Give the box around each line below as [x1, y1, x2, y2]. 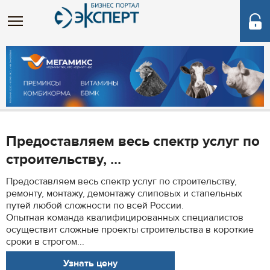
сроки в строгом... [6, 236, 84, 248]
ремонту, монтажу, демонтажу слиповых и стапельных [6, 187, 242, 199]
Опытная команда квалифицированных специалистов [6, 212, 243, 224]
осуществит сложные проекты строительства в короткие [6, 224, 254, 236]
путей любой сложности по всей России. [6, 199, 184, 212]
